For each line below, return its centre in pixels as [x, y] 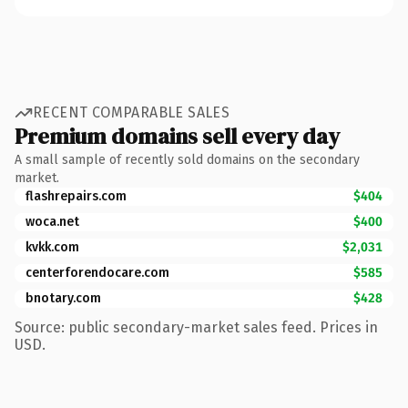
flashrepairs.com [76, 196]
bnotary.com [63, 298]
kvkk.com [52, 247]
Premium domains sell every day [177, 136]
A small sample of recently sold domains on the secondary [187, 159]
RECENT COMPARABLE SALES [132, 112]
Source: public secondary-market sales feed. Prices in [196, 327]
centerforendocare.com [97, 272]
